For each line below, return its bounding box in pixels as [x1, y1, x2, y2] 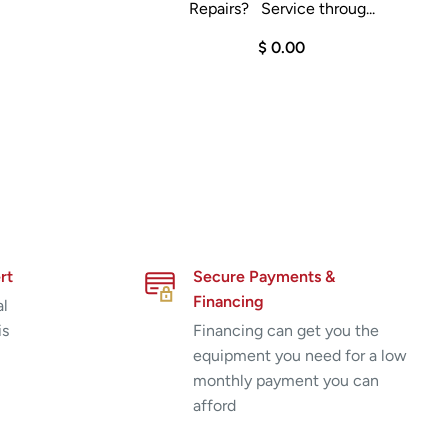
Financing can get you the [192, 320, 379, 340]
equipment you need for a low [192, 345, 407, 365]
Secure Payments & [192, 266, 335, 286]
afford [192, 395, 236, 415]
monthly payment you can [192, 370, 379, 390]
